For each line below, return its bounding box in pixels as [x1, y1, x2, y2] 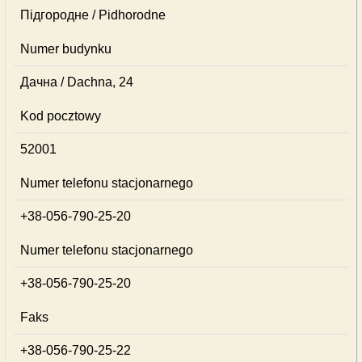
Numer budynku [20, 42, 112, 56]
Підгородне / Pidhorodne [20, 8, 166, 22]
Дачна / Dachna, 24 [20, 75, 133, 89]
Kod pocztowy [20, 109, 101, 123]
